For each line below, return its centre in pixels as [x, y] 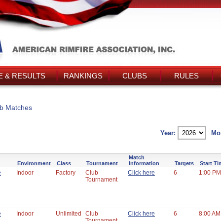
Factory [66, 173]
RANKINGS [83, 76]
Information [144, 163]
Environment [34, 163]
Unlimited [69, 214]
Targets [184, 163]
